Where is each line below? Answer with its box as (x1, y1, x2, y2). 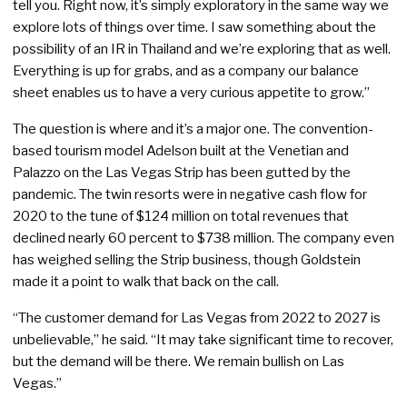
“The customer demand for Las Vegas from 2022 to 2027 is (13, 309, 381, 327)
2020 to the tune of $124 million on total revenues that (13, 207, 349, 225)
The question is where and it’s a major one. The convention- (13, 120, 373, 138)
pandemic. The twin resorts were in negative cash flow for (13, 185, 367, 203)
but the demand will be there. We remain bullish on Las (13, 352, 344, 371)
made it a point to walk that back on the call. (13, 273, 279, 291)
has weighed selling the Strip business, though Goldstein (13, 251, 361, 269)
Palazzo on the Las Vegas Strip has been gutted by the (13, 164, 351, 182)
